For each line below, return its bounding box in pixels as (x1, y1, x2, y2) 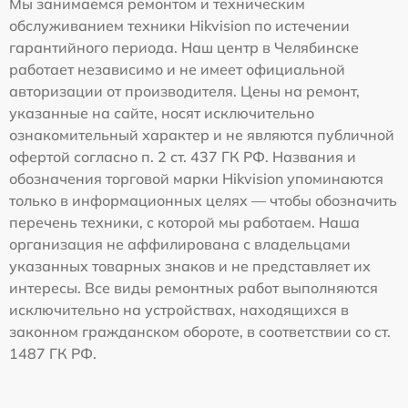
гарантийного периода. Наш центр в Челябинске (9, 37, 359, 56)
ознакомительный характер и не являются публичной (9, 125, 394, 144)
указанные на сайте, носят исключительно (9, 103, 314, 122)
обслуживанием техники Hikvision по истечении (9, 15, 350, 35)
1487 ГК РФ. (9, 343, 97, 362)
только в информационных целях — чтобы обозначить (9, 190, 397, 209)
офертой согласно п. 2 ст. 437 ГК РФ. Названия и (9, 147, 356, 166)
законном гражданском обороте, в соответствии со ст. (9, 321, 391, 341)
